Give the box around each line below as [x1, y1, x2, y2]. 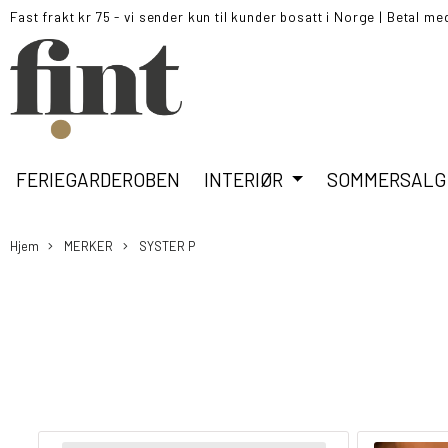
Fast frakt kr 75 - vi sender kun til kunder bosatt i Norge [10, 8, 376, 25]
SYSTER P [135, 237, 195, 254]
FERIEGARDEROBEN [16, 167, 180, 191]
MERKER [61, 237, 114, 254]
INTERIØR [204, 167, 287, 191]
